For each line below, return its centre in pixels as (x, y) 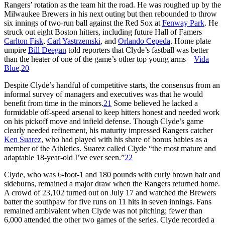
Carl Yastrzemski (74, 41)
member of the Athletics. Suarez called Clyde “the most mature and (110, 148)
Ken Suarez (23, 139)
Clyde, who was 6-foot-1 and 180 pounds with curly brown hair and (112, 174)
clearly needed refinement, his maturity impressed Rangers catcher (108, 130)
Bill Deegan (47, 50)
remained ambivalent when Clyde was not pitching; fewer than (103, 210)
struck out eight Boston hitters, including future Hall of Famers (103, 32)
